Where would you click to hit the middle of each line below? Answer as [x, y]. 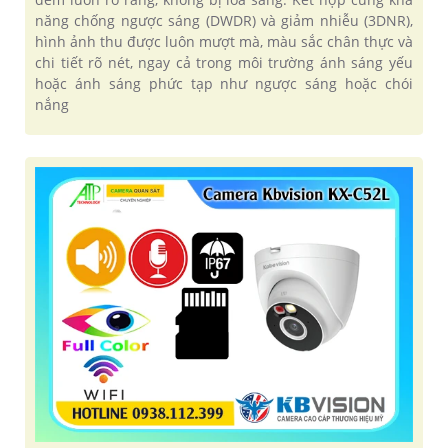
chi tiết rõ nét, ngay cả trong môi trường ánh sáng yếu [224, 62]
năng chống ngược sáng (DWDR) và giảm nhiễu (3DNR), [224, 20]
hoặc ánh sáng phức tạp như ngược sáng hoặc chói [224, 83]
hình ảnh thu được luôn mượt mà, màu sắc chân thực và [224, 41]
